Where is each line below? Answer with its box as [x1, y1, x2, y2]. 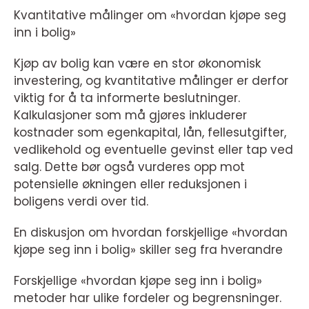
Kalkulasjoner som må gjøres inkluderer [14, 107, 247, 123]
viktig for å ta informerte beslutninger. [14, 90, 240, 106]
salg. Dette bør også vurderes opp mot [14, 159, 245, 175]
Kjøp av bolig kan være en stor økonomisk [14, 55, 261, 72]
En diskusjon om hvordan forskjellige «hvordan [14, 224, 288, 241]
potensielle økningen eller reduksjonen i [14, 176, 247, 192]
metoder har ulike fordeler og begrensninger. [14, 290, 281, 306]
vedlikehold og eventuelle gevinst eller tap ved [14, 141, 293, 158]
